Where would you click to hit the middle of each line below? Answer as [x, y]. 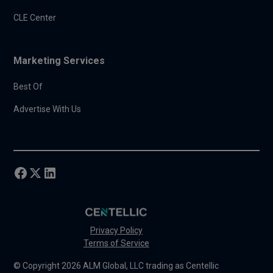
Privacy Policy [116, 230]
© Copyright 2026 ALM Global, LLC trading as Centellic [116, 265]
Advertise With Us [48, 109]
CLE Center [35, 17]
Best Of [28, 86]
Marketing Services [59, 60]
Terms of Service [116, 243]
